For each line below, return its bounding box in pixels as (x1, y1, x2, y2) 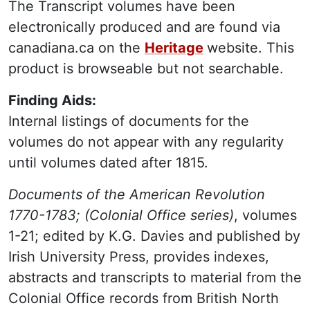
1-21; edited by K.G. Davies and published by (8, 228, 300, 244)
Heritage (145, 39, 203, 56)
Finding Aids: (8, 92, 96, 109)
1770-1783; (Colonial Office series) (8, 207, 234, 224)
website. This (207, 39, 294, 56)
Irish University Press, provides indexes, (8, 248, 269, 265)
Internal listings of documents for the (8, 113, 249, 129)
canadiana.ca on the (8, 39, 145, 56)
